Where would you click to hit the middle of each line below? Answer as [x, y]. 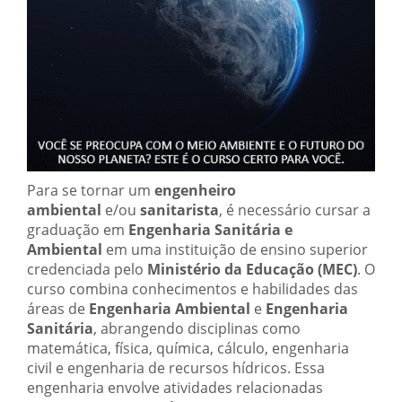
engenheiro [195, 190]
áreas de [58, 308]
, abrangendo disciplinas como [197, 328]
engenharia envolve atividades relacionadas [175, 387]
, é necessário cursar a [295, 210]
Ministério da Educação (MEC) [252, 269]
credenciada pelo [87, 269]
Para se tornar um [91, 190]
